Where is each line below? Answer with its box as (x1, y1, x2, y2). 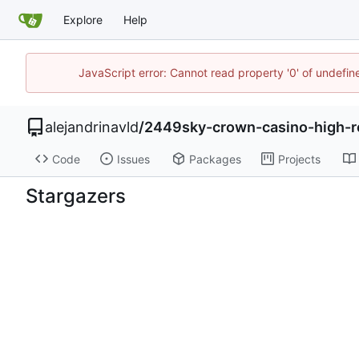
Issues (116, 151, 150, 166)
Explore (63, 12, 103, 26)
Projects (277, 151, 321, 166)
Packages (188, 151, 241, 166)
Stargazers (26, 184, 126, 208)
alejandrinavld (45, 119, 139, 136)
